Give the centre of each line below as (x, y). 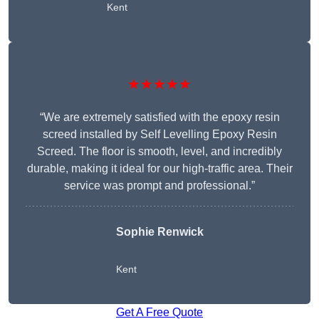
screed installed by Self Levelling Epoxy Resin (159, 135)
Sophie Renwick (159, 232)
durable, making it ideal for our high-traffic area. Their (159, 169)
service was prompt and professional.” (159, 186)
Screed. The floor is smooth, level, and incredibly (159, 152)
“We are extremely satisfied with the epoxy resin (159, 117)
